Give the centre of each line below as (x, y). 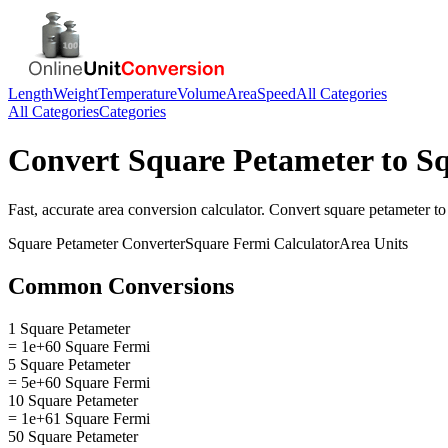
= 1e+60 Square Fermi (79, 346)
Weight (75, 93)
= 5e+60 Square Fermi (79, 382)
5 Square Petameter (69, 364)
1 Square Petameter (69, 328)
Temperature (137, 93)
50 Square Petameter (73, 436)
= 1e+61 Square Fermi (79, 418)
